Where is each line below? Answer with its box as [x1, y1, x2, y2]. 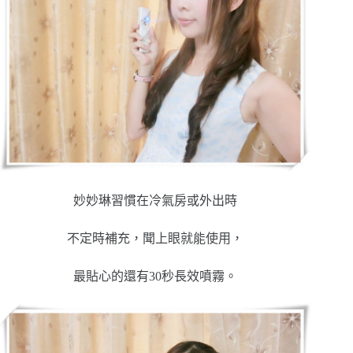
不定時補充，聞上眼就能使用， [67, 232, 244, 246]
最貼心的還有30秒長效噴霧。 [73, 269, 238, 284]
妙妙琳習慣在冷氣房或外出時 [73, 194, 238, 208]
